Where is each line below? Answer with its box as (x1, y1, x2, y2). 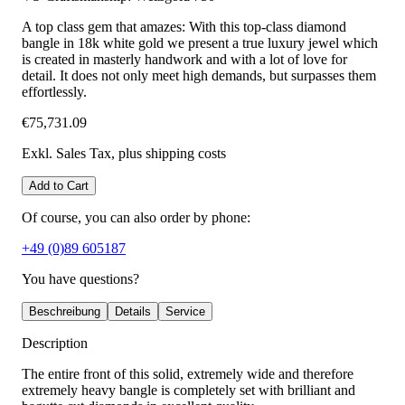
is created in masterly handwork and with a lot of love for (22, 52, 347, 68)
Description (22, 335, 88, 352)
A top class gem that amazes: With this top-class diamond (22, 19, 346, 35)
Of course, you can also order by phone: (22, 210, 250, 226)
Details (115, 305, 151, 319)
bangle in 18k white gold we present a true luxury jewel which (22, 35, 378, 52)
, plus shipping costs (111, 146, 226, 162)
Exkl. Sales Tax (22, 146, 111, 162)
